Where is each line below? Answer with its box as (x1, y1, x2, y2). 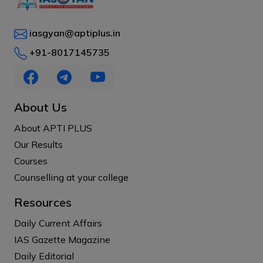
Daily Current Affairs (14, 217, 102, 230)
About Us (14, 100, 67, 115)
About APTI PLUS (14, 122, 92, 134)
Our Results (14, 139, 63, 151)
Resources (14, 195, 72, 210)
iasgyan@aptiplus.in (29, 26, 120, 39)
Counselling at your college (14, 171, 129, 184)
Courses (14, 155, 48, 167)
